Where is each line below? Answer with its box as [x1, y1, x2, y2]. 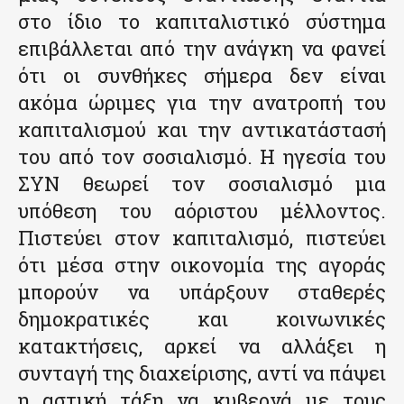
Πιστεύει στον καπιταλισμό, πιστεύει [18, 224, 386, 251]
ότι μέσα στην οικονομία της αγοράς [18, 251, 386, 278]
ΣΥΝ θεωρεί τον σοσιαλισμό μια [18, 170, 386, 197]
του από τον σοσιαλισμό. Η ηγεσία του [18, 142, 386, 170]
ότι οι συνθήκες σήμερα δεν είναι [18, 61, 386, 88]
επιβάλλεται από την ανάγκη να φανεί [18, 34, 386, 61]
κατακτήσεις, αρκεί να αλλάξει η [18, 332, 386, 359]
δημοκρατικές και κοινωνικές [18, 305, 386, 332]
